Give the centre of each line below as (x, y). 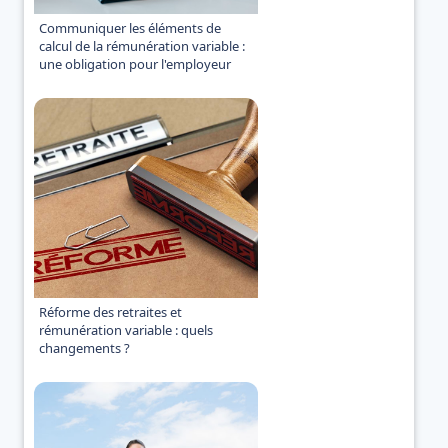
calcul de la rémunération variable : (142, 45)
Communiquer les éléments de (130, 27)
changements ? (84, 347)
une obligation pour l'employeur (135, 63)
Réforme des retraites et (110, 311)
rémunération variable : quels (126, 329)
